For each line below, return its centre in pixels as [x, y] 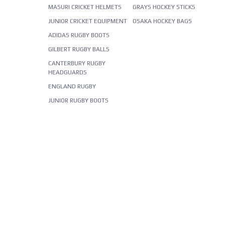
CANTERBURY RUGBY [77, 63]
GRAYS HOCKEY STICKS [164, 7]
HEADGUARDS [67, 72]
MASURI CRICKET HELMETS [85, 7]
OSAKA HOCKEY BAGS [162, 21]
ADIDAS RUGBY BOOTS [79, 35]
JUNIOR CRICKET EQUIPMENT [87, 21]
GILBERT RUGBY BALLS [79, 49]
